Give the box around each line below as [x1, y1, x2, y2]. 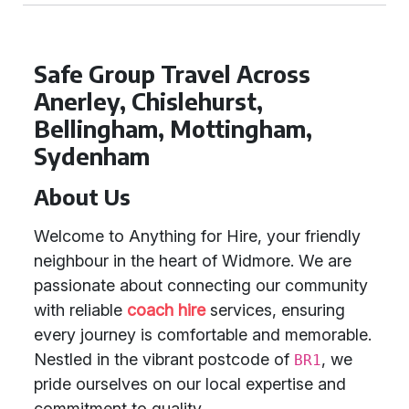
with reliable [34, 300, 127, 320]
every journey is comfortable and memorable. [34, 325, 372, 344]
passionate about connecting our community [34, 276, 368, 295]
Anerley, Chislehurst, [34, 87, 263, 116]
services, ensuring [205, 300, 345, 320]
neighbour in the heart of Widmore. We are [34, 251, 351, 270]
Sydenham [34, 142, 150, 171]
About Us [34, 184, 131, 210]
